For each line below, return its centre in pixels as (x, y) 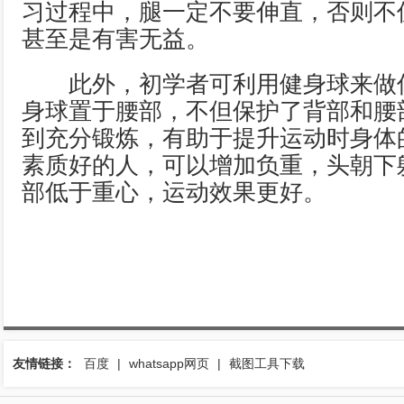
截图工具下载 (267, 363)
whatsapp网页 (169, 363)
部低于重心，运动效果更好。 (174, 193)
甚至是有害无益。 (115, 39)
